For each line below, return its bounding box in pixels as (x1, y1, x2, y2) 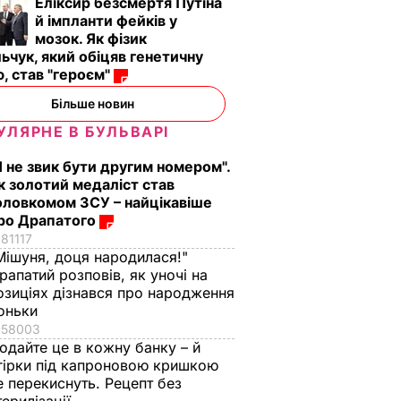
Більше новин (50, 96, 134, 111)
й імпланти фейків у (35, 12, 177, 30)
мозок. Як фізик (35, 30, 147, 47)
